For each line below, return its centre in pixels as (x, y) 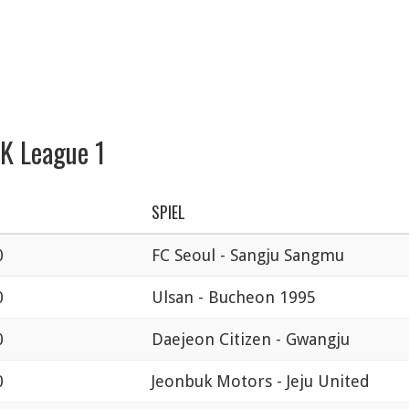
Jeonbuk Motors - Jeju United (261, 382)
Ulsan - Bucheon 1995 (234, 298)
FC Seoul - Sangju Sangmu (248, 256)
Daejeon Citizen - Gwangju (251, 340)
